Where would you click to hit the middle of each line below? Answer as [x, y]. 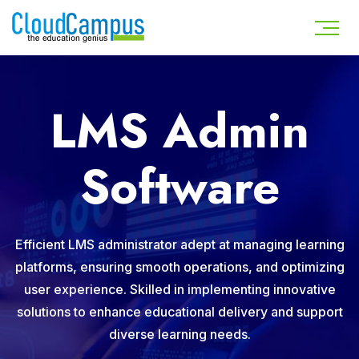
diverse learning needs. [179, 334]
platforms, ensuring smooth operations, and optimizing [179, 267]
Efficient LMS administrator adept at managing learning [179, 244]
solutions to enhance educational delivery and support [179, 312]
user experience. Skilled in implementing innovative [179, 289]
